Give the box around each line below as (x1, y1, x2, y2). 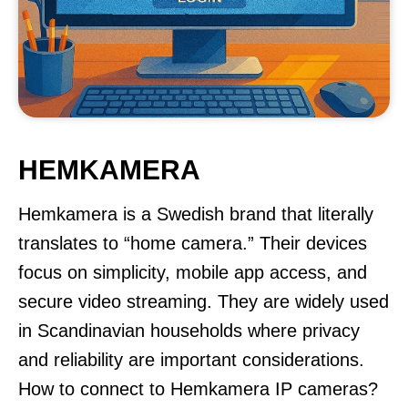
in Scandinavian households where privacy (18, 321, 360, 341)
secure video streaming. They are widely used (18, 291, 389, 311)
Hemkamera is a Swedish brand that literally (18, 204, 373, 224)
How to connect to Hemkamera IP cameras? (18, 379, 378, 399)
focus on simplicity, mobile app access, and (18, 262, 367, 282)
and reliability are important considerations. (18, 350, 364, 370)
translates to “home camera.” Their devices (18, 233, 367, 253)
